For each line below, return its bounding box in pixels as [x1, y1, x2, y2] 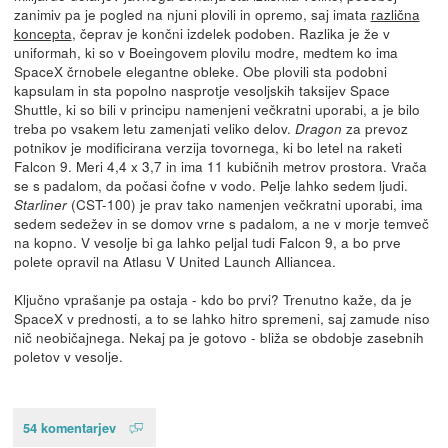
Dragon [294, 118, 342, 138]
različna [370, 3, 420, 24]
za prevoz [341, 117, 408, 138]
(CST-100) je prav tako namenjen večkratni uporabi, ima [66, 193, 423, 214]
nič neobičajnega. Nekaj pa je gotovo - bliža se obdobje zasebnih [13, 326, 424, 347]
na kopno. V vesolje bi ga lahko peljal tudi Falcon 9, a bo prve [13, 231, 401, 252]
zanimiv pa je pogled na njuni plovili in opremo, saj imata [13, 3, 371, 24]
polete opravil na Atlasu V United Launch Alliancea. [13, 250, 336, 271]
